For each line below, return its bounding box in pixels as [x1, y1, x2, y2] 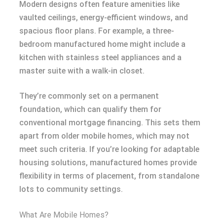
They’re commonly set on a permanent [19, 91, 159, 101]
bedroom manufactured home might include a [19, 39, 185, 49]
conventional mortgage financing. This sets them [19, 118, 200, 128]
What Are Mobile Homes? [19, 210, 109, 220]
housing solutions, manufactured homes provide [19, 158, 197, 168]
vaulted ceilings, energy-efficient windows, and [19, 13, 188, 23]
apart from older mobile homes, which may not [19, 131, 189, 141]
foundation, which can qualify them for [19, 105, 161, 114]
